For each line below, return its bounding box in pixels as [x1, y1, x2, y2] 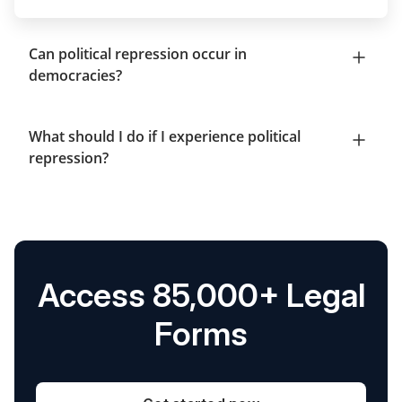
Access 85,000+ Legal [37, 275, 365, 315]
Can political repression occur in [29, 43, 247, 64]
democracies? [29, 65, 122, 85]
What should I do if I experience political [29, 126, 301, 146]
